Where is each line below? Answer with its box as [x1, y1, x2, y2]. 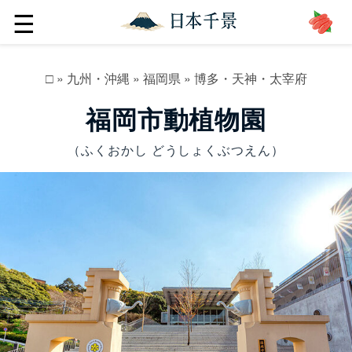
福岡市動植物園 [85, 106, 267, 134]
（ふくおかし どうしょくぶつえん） [67, 141, 285, 159]
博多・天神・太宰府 [193, 69, 307, 87]
